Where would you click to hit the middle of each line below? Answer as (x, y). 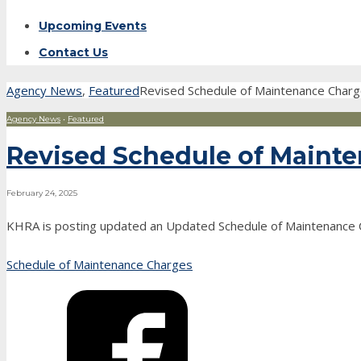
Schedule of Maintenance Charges (100, 265)
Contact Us (73, 53)
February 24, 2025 (42, 193)
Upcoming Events (93, 26)
